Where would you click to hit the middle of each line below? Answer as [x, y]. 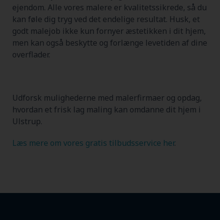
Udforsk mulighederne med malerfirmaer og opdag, [107, 97]
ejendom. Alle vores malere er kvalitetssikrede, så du [110, 7]
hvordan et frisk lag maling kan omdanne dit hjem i [107, 109]
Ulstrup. [27, 121]
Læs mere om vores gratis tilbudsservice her [93, 143]
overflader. [31, 54]
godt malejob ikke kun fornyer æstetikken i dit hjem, [109, 31]
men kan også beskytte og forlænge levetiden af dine [110, 42]
